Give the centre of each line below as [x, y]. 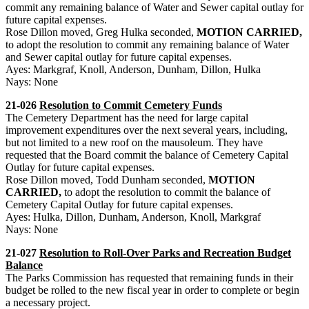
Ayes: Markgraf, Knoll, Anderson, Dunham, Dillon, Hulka [133, 69]
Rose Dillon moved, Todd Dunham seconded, [107, 179]
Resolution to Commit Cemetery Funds [131, 105]
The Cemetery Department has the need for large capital [127, 117]
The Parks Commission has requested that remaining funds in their [149, 277]
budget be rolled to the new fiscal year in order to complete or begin [152, 290]
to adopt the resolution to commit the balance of [166, 192]
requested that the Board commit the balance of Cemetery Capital [147, 154]
